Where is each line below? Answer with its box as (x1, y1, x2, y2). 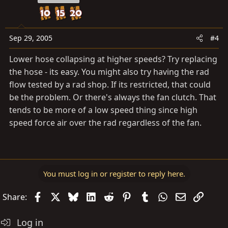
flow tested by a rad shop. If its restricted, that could (9, 79, 211, 90)
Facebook (42, 190, 79, 202)
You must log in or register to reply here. (43, 168, 185, 179)
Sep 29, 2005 (9, 33, 52, 43)
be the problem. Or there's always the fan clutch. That (9, 92, 216, 103)
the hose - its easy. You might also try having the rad (9, 66, 209, 77)
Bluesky (77, 190, 107, 202)
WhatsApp (167, 190, 207, 202)
